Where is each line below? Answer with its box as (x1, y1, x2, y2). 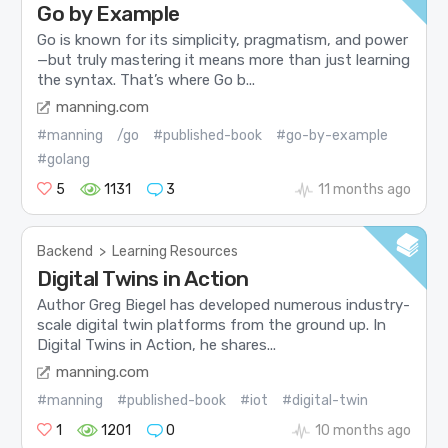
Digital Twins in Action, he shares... (37, 336, 277, 355)
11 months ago (317, 180, 411, 198)
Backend (37, 242, 94, 260)
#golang (37, 150, 91, 168)
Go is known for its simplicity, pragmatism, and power (37, 31, 409, 50)
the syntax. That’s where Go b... (37, 71, 256, 90)
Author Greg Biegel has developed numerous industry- (37, 296, 411, 315)
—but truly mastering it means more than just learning (37, 51, 411, 70)
